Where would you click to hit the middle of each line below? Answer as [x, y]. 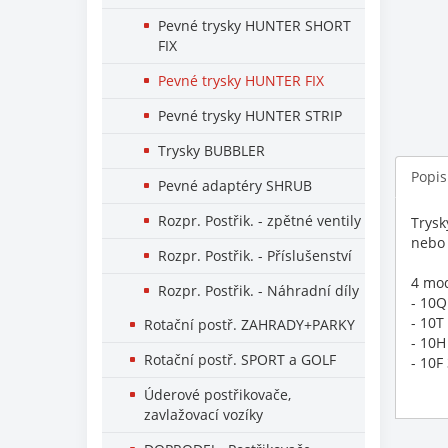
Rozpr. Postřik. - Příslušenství [255, 255]
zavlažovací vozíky [203, 414]
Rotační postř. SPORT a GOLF [240, 359]
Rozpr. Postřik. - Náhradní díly [258, 290]
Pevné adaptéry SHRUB [235, 185]
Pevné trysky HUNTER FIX [241, 80]
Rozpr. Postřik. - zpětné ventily [259, 220]
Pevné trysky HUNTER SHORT [254, 25]
